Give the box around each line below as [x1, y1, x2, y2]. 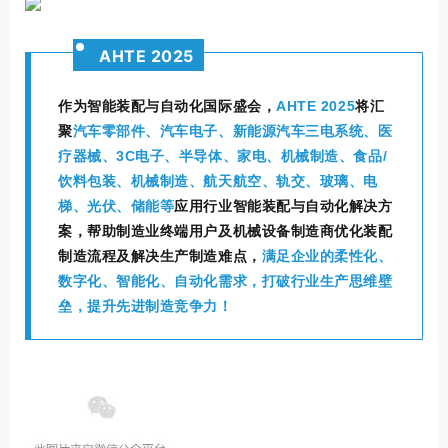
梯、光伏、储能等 [58, 198, 175, 214]
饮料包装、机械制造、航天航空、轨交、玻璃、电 [58, 173, 378, 189]
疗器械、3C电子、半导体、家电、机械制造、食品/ [58, 148, 388, 164]
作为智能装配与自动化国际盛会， [58, 98, 277, 114]
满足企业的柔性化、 [261, 248, 393, 264]
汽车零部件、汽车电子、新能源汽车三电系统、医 [72, 123, 393, 139]
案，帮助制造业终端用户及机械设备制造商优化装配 [58, 223, 393, 239]
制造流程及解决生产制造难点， [58, 248, 262, 264]
